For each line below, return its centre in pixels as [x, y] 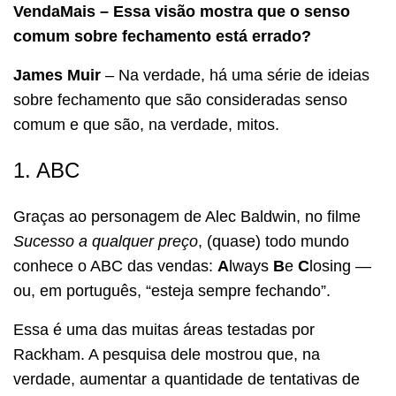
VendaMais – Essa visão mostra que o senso [182, 11]
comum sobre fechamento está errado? [162, 36]
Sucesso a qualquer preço [106, 241]
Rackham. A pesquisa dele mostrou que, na [167, 354]
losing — [340, 266]
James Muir [57, 75]
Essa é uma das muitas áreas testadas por [164, 329]
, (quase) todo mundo [274, 241]
